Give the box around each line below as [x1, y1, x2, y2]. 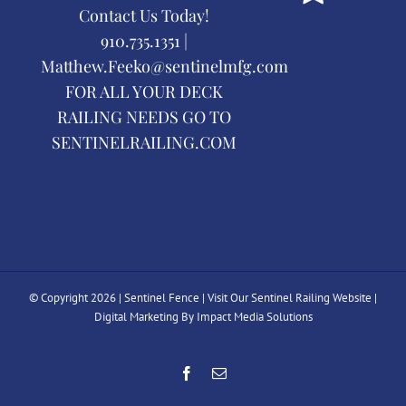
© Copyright [29, 290, 91, 306]
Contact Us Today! [79, 5, 210, 27]
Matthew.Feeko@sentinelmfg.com [41, 55, 288, 78]
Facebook [193, 365, 249, 381]
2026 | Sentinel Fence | [91, 290, 208, 306]
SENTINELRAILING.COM [52, 131, 237, 154]
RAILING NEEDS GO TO [57, 106, 232, 129]
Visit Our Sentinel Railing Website [208, 290, 372, 306]
